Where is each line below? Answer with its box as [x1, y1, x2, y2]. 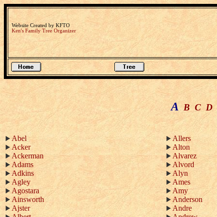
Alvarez [172, 152, 197, 160]
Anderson [172, 195, 202, 203]
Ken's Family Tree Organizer [12, 28, 76, 33]
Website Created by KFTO [12, 23, 70, 28]
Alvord [172, 160, 194, 169]
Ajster [12, 204, 30, 212]
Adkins [12, 169, 34, 177]
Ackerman [12, 152, 44, 160]
